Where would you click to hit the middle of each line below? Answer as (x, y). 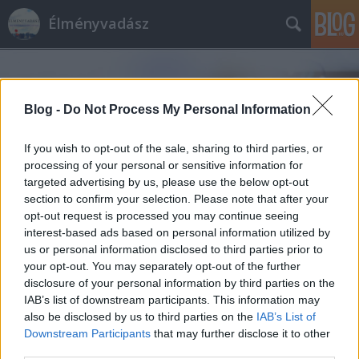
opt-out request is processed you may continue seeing (161, 215)
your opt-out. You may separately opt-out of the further (162, 266)
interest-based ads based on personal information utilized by (177, 232)
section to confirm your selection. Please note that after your (176, 198)
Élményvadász (99, 23)
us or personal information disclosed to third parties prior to (173, 249)
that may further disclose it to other (240, 333)
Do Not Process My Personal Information (187, 109)
